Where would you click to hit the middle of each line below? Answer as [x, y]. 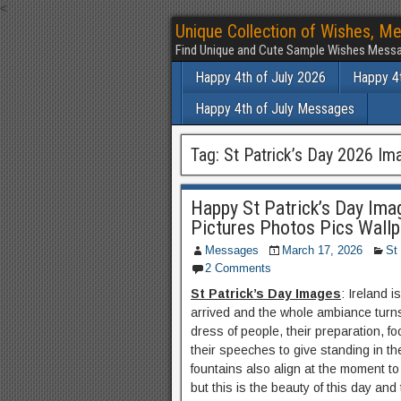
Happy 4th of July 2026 [260, 77]
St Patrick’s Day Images [266, 294]
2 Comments [238, 268]
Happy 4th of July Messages [275, 109]
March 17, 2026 [322, 250]
